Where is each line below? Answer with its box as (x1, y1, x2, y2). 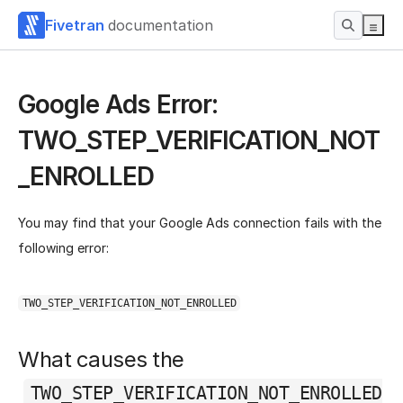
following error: (18, 240, 109, 256)
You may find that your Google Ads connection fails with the (18, 215, 381, 231)
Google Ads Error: (18, 89, 218, 120)
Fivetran (45, 15, 104, 34)
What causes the (18, 346, 184, 373)
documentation (108, 15, 213, 34)
